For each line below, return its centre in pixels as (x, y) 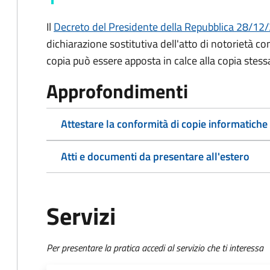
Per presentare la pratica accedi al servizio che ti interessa (155, 248)
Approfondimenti (117, 91)
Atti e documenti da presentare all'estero (155, 156)
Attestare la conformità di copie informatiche (164, 124)
